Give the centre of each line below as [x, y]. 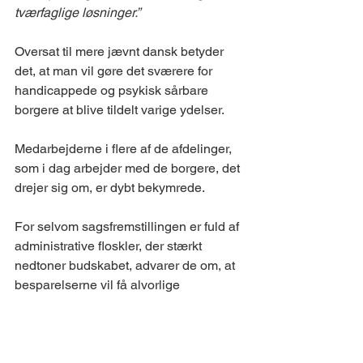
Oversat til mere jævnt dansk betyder [121, 51]
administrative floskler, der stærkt [110, 246]
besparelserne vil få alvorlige [99, 285]
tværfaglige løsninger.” [77, 13]
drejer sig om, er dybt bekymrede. [111, 188]
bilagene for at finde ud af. [89, 343]
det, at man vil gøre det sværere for [115, 71]
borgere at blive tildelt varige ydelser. [121, 110]
